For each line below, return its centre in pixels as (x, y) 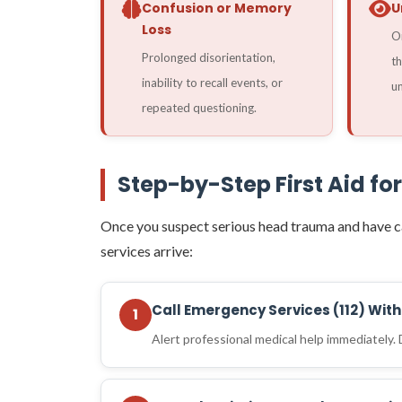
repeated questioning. (199, 107)
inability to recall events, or (212, 82)
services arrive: (147, 250)
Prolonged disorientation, (209, 57)
